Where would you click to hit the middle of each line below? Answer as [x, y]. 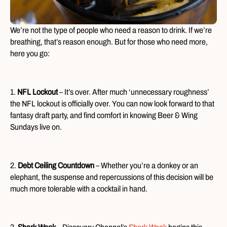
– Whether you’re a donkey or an [146, 165]
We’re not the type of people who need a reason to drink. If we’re [111, 30]
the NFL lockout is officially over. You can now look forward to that [112, 103]
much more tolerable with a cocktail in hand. [79, 188]
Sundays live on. [36, 127]
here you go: [30, 53]
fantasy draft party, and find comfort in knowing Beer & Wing [104, 115]
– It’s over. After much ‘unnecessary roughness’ [134, 92]
